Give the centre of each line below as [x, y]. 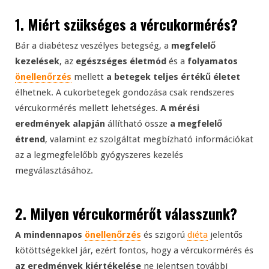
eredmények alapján [60, 124]
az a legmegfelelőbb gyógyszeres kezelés [99, 155]
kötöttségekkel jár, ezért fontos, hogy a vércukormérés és [134, 251]
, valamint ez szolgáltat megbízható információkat [149, 140]
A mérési [180, 108]
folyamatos [213, 62]
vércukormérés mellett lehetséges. [88, 108]
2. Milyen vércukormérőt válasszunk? [126, 213]
